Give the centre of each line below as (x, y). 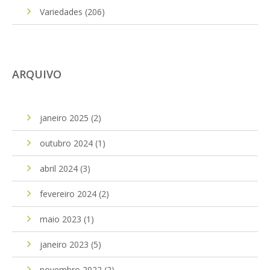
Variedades (61, 11)
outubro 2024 (66, 143)
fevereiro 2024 (68, 193)
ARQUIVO (37, 74)
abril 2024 (59, 168)
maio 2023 (61, 219)
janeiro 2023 (64, 244)
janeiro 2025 (64, 118)
